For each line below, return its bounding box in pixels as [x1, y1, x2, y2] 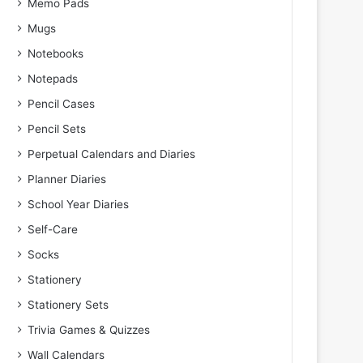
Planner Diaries [28, 173, 107, 186]
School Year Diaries [28, 198, 130, 211]
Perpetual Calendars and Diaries [28, 147, 196, 160]
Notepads [28, 72, 79, 85]
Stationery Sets [28, 298, 109, 311]
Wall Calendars [28, 348, 105, 361]
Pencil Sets [28, 122, 87, 135]
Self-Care [28, 223, 79, 236]
